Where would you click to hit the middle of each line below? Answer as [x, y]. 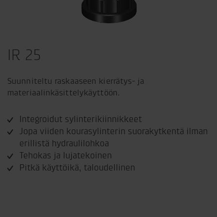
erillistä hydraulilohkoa [64, 144]
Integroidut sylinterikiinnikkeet [81, 119]
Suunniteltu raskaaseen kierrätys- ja [76, 81]
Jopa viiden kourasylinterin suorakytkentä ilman [114, 132]
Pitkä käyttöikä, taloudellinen [77, 168]
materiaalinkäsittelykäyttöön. [63, 93]
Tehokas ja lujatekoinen [66, 156]
